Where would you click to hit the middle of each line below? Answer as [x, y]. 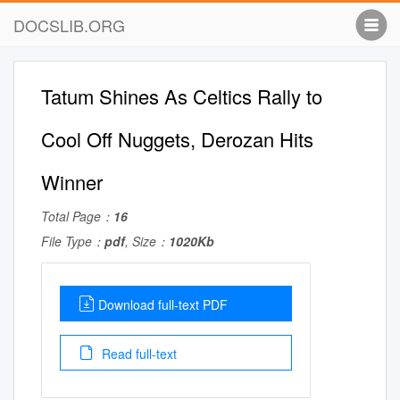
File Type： [73, 241]
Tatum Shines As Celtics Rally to [182, 96]
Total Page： [77, 216]
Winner [72, 182]
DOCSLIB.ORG [69, 25]
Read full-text [137, 354]
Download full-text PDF [163, 304]
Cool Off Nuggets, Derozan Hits [177, 139]
